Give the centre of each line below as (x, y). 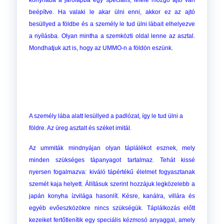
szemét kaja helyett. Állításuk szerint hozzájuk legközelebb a (112, 184)
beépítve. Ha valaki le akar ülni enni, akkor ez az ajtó (112, 12)
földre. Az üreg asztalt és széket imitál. (80, 128)
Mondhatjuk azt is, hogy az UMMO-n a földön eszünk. (101, 48)
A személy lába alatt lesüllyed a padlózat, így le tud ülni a (106, 116)
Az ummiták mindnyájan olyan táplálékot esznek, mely (112, 148)
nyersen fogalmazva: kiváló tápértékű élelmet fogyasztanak (112, 172)
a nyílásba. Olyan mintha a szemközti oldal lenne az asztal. (112, 36)
